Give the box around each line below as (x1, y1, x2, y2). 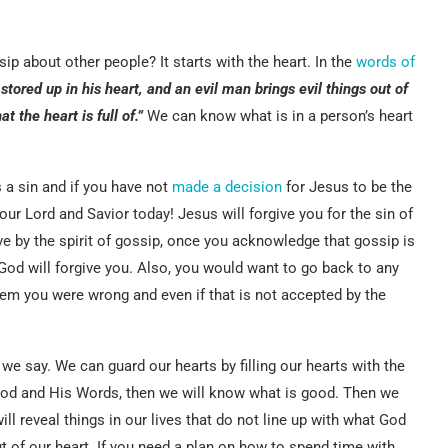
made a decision (172, 177, 282, 196)
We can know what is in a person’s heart (143, 106, 413, 125)
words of (356, 52, 415, 71)
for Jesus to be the (282, 177, 412, 196)
